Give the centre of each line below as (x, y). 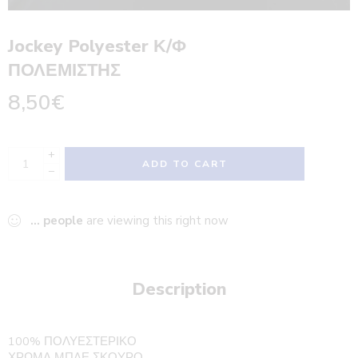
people (63, 221)
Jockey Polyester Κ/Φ (97, 47)
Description (179, 290)
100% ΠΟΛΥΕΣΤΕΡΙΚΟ (72, 342)
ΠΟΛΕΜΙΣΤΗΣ (64, 71)
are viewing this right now (156, 221)
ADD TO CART (185, 164)
